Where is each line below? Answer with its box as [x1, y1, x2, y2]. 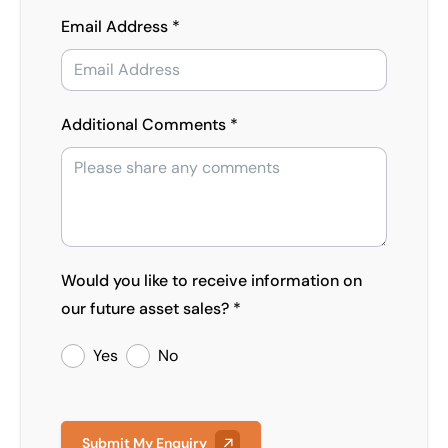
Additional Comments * [61, 114, 238, 135]
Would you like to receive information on [61, 270, 362, 291]
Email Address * [61, 16, 180, 37]
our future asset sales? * [61, 298, 241, 319]
